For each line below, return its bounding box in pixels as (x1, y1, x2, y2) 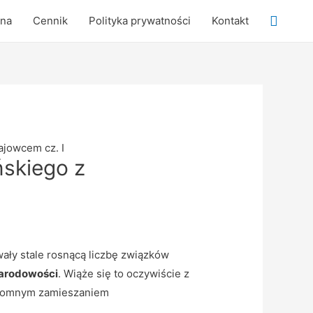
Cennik (33, 14, 68, 27)
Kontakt (212, 14, 249, 27)
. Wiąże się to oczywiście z (57, 267, 189, 281)
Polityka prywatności (89, 14, 191, 27)
